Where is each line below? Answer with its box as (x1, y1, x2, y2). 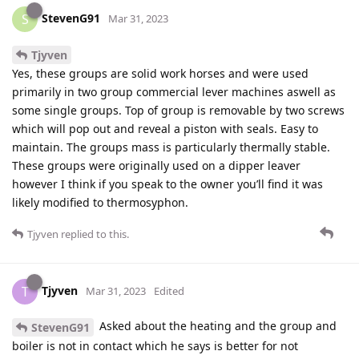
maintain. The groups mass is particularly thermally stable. (12, 139, 330, 155)
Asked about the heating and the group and (96, 317, 337, 333)
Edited (154, 283, 184, 298)
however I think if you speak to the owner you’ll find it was (12, 175, 323, 192)
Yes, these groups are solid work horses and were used (12, 65, 309, 81)
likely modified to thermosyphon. (12, 194, 188, 210)
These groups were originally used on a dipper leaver (12, 157, 301, 173)
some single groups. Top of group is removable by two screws (12, 102, 345, 118)
